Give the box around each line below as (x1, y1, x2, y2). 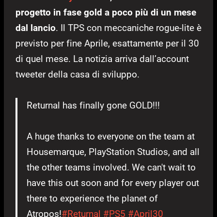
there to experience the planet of (27, 193, 158, 204)
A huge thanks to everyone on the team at (27, 131, 195, 142)
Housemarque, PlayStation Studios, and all (27, 146, 200, 158)
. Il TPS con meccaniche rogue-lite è (56, 22, 201, 34)
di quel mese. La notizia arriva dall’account (15, 53, 189, 65)
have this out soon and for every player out (27, 177, 199, 189)
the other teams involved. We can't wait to (27, 162, 196, 173)
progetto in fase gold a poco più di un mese (15, 7, 196, 18)
